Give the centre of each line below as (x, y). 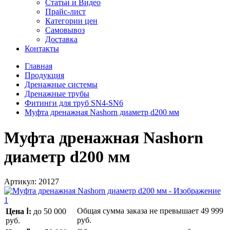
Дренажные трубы (57, 94)
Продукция (44, 75)
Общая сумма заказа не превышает (139, 211)
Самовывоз (65, 30)
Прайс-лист (65, 12)
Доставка (61, 40)
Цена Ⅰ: (18, 212)
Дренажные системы (61, 85)
